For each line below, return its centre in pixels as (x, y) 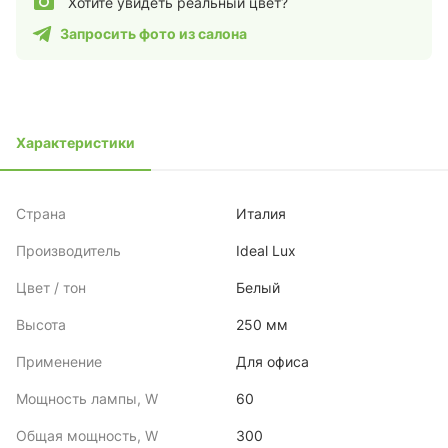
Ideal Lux (266, 250)
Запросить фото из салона (153, 33)
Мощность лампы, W (87, 398)
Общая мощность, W (87, 435)
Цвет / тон (51, 287)
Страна (41, 213)
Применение (59, 361)
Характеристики (75, 142)
